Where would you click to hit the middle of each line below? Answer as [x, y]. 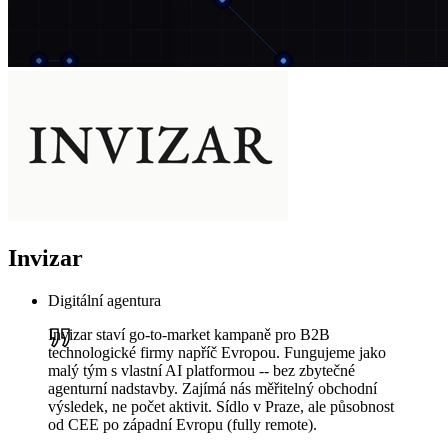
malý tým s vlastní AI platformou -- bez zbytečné [201, 371]
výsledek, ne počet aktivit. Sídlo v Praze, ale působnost [221, 407]
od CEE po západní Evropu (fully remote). [182, 425]
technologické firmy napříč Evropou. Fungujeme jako [217, 353]
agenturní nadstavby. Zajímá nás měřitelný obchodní [212, 389]
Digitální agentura [104, 301]
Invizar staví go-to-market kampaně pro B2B [189, 335]
